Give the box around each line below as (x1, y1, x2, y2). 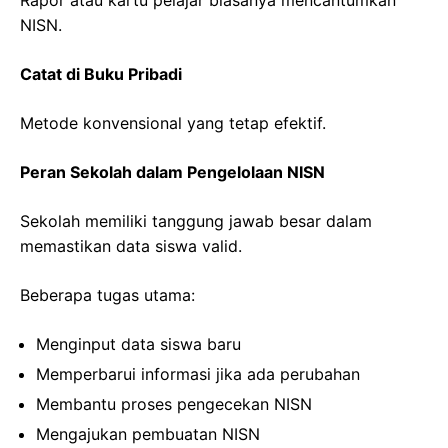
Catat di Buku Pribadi (20, 64, 182, 85)
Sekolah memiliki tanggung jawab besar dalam (20, 211, 372, 232)
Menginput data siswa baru (36, 334, 241, 355)
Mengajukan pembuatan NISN (36, 424, 260, 445)
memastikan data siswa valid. (20, 236, 242, 257)
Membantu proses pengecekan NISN (36, 394, 312, 415)
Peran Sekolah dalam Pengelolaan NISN (20, 162, 325, 183)
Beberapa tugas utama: (20, 285, 195, 306)
